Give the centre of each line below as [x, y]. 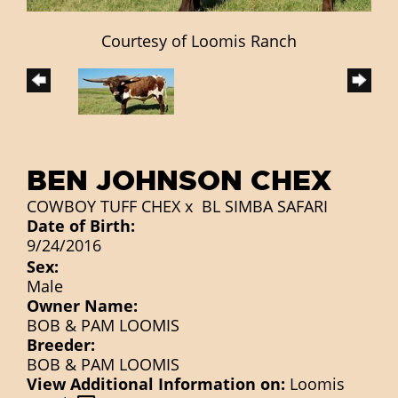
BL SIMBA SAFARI [265, 206]
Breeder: [61, 344]
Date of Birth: [81, 225]
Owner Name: [82, 305]
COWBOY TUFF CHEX [103, 206]
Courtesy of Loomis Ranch [199, 40]
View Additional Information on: [156, 383]
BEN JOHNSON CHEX [179, 180]
